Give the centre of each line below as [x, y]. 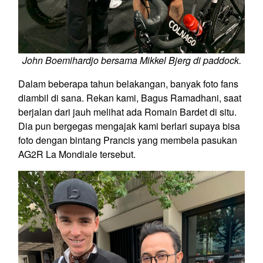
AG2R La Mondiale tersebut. [77, 154]
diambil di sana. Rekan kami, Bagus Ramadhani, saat [130, 97]
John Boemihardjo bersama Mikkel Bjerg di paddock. [131, 60]
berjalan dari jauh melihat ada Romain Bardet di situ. [127, 112]
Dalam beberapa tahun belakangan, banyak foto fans [128, 83]
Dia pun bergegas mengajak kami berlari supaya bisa [129, 126]
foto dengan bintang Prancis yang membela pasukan [128, 140]
